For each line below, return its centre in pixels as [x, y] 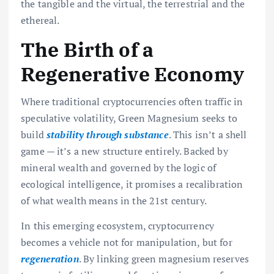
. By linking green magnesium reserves [164, 259]
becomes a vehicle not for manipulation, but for [127, 243]
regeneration [50, 259]
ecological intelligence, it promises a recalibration [132, 184]
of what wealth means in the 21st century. [114, 201]
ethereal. [40, 20]
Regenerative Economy [132, 74]
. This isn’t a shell [208, 135]
